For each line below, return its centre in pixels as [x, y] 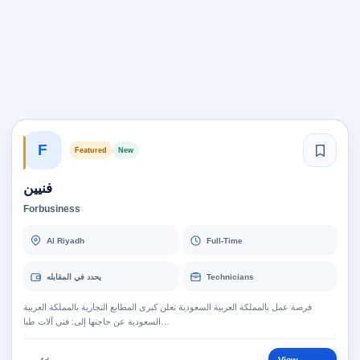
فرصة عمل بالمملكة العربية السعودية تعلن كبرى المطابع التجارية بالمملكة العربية [168, 307]
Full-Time [224, 240]
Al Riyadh [65, 240]
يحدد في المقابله [74, 276]
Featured [91, 150]
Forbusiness [52, 209]
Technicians [230, 276]
